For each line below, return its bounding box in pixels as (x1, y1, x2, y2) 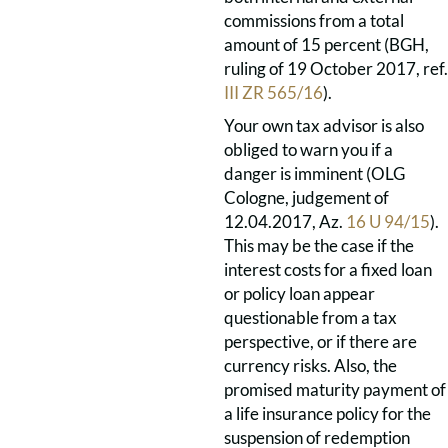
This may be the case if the (224, 235, 414, 256)
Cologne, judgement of (224, 187, 389, 208)
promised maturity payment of (224, 379, 446, 400)
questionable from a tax (224, 307, 397, 328)
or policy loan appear (224, 283, 375, 304)
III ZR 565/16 (224, 82, 323, 103)
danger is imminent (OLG (224, 163, 405, 184)
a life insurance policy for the (224, 403, 431, 424)
